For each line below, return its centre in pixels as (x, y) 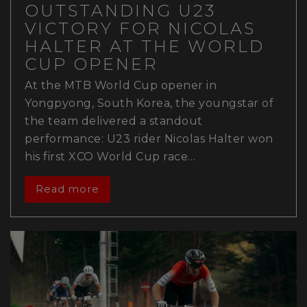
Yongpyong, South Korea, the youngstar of (149, 103)
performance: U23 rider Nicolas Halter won (149, 138)
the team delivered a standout (114, 121)
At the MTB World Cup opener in (121, 85)
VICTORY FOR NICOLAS (140, 28)
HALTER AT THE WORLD (145, 46)
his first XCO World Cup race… (110, 156)
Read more (67, 189)
